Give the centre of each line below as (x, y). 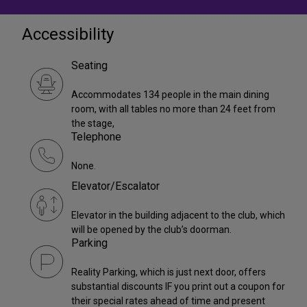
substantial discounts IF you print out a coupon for (178, 286)
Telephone (96, 136)
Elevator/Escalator (115, 186)
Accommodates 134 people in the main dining (170, 94)
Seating (89, 65)
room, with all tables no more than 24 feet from (173, 109)
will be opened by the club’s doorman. (151, 229)
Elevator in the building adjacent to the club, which (178, 215)
